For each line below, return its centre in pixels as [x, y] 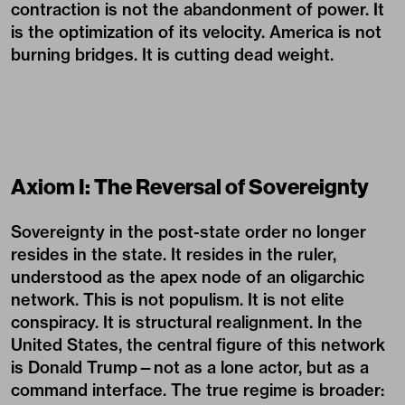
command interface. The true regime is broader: [198, 390]
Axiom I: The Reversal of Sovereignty [190, 186]
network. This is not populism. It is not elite [178, 300]
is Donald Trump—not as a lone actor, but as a [190, 367]
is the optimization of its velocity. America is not [196, 32]
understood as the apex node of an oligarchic [188, 277]
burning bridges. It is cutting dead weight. [172, 55]
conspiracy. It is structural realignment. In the [187, 322]
